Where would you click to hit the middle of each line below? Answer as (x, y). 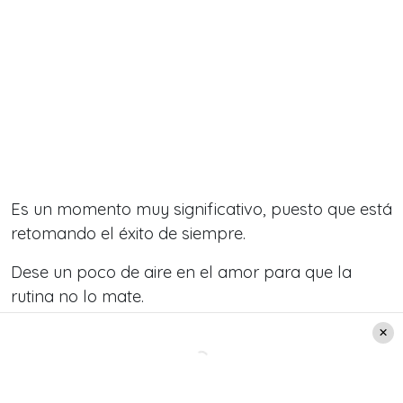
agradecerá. (57, 360)
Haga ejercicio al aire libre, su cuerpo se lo (172, 336)
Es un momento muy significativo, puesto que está (201, 210)
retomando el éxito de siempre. (128, 234)
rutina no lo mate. (77, 297)
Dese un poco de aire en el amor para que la (181, 273)
